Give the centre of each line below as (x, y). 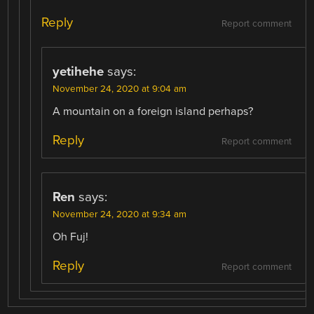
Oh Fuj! (71, 237)
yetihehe (78, 72)
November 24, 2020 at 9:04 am (120, 89)
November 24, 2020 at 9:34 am (120, 215)
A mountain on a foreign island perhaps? (153, 112)
